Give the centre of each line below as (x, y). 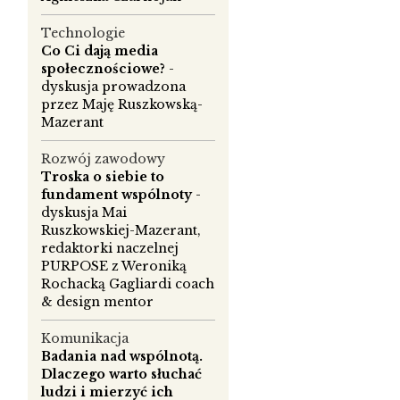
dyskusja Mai (84, 213)
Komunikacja (85, 339)
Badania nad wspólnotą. (122, 357)
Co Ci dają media (100, 51)
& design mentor (97, 302)
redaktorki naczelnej (110, 249)
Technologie (83, 33)
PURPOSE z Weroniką (114, 267)
